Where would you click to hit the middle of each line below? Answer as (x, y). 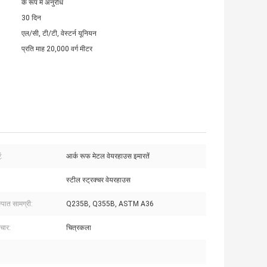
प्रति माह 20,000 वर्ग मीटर (57, 49)
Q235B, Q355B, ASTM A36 (110, 204)
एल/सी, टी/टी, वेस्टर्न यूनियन (59, 34)
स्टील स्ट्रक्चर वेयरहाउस (98, 180)
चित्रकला (79, 228)
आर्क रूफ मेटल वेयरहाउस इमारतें (108, 156)
